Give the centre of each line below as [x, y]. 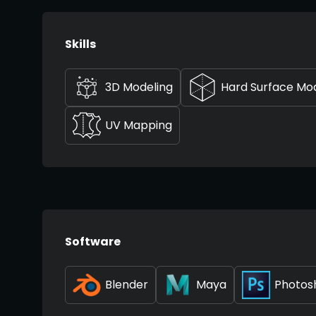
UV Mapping [139, 125]
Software [93, 242]
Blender [127, 285]
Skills [80, 44]
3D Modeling [139, 87]
